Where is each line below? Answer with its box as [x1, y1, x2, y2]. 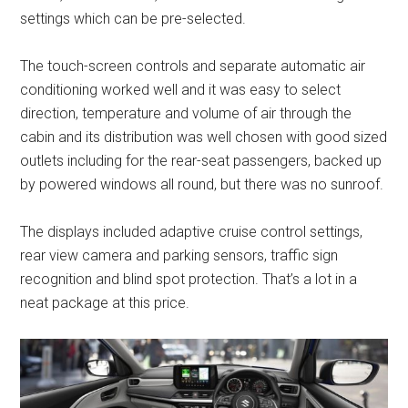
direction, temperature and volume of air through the [20, 104, 352, 122]
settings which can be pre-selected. [20, 9, 247, 27]
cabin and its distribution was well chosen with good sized [20, 127, 388, 146]
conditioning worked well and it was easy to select [20, 80, 342, 98]
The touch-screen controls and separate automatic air [20, 56, 366, 75]
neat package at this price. [20, 293, 190, 311]
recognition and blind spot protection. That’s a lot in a [20, 270, 358, 288]
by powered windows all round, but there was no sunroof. [20, 175, 384, 193]
